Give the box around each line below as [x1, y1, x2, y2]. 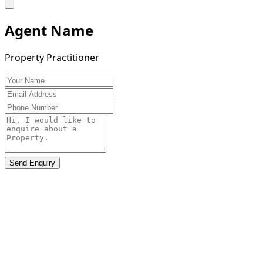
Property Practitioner [5, 51, 99, 65]
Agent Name [5, 20, 93, 40]
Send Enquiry [9, 159, 55, 168]
